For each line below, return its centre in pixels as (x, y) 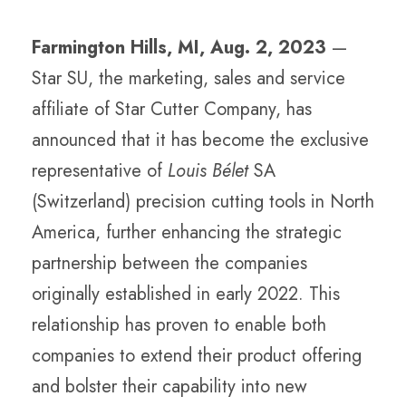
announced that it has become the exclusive (200, 140)
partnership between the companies (169, 263)
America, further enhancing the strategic (187, 232)
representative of (100, 171)
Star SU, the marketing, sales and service (188, 78)
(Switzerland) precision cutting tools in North (203, 202)
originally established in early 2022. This (186, 294)
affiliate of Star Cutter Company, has (172, 109)
